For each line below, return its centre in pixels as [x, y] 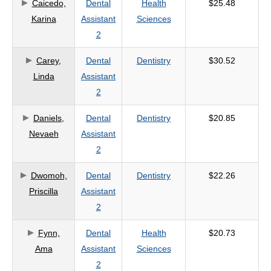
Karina [44, 19]
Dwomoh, [49, 175]
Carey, [49, 60]
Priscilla [44, 191]
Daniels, [49, 118]
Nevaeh [44, 134]
